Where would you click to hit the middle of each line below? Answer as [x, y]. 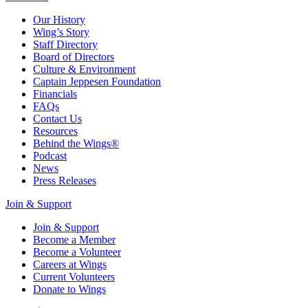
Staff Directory [65, 45]
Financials [55, 94]
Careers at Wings [70, 265]
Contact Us [57, 119]
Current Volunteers [74, 277]
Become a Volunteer [77, 252]
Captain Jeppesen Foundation [97, 82]
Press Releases [65, 181]
